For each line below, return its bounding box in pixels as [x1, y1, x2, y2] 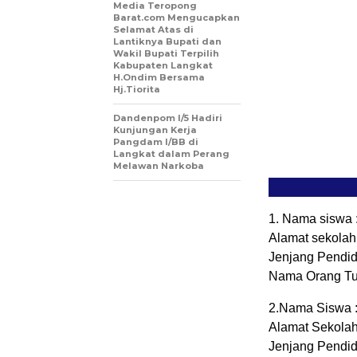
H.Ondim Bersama [113, 72, 205, 84]
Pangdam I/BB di [113, 136, 198, 148]
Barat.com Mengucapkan [113, 12, 240, 24]
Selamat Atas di [113, 24, 194, 36]
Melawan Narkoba [113, 160, 204, 172]
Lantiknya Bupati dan [113, 36, 222, 48]
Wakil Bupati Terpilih [113, 48, 219, 60]
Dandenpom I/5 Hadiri [113, 112, 222, 124]
